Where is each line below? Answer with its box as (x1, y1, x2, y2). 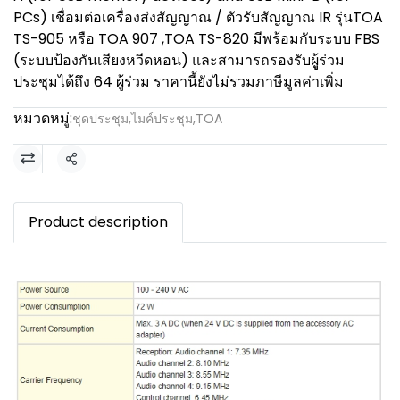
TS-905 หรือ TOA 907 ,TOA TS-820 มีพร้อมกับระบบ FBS (13, 29, 379, 49)
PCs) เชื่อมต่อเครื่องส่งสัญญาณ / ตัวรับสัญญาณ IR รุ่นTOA (13, 7, 383, 28)
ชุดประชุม (72, 110, 129, 128)
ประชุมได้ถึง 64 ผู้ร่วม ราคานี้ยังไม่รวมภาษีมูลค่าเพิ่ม (13, 71, 344, 92)
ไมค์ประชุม (131, 110, 193, 128)
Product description (29, 212, 168, 232)
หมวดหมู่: (13, 108, 72, 129)
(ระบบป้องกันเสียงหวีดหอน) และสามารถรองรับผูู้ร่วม (13, 50, 345, 71)
